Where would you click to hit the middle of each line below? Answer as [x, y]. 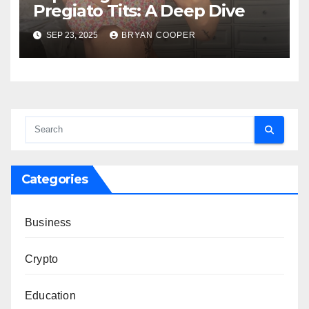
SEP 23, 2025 [72, 35]
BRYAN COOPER [158, 35]
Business [48, 222]
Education [50, 296]
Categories [54, 179]
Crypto [42, 259]
